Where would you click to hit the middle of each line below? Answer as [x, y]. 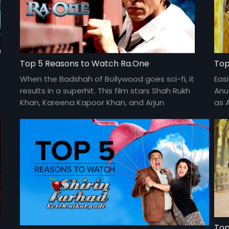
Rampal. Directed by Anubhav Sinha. [88, 114]
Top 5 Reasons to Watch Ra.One [85, 63]
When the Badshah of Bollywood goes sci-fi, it [107, 79]
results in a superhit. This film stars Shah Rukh [105, 90]
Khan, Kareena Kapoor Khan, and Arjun [92, 102]
